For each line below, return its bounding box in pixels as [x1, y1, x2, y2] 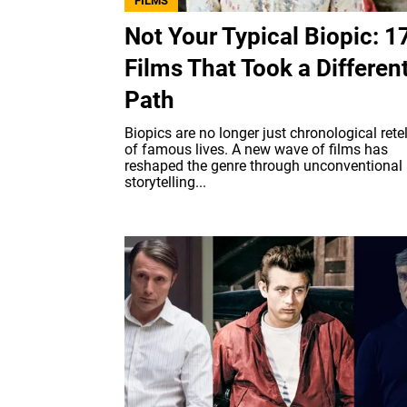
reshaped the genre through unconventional [124, 156, 402, 174]
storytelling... [124, 173, 206, 191]
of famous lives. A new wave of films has [124, 140, 388, 158]
